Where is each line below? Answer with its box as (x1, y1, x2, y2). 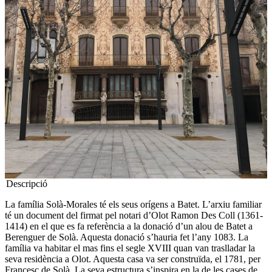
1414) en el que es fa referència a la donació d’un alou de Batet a (5, 221, 253, 231)
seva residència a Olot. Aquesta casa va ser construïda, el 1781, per (5, 254, 260, 264)
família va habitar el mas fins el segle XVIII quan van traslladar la (5, 243, 255, 253)
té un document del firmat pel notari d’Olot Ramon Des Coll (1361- (5, 210, 263, 220)
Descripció (6, 178, 47, 189)
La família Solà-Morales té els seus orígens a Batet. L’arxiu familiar (5, 199, 262, 209)
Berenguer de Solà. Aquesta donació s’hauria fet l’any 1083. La (5, 232, 248, 242)
